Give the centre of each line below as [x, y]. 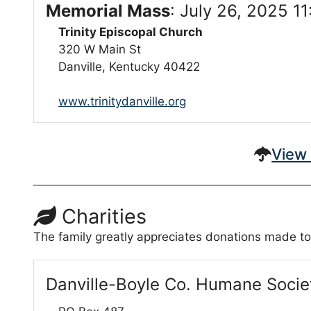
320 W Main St [100, 50]
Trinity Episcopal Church [131, 32]
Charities [102, 216]
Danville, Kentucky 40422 [129, 67]
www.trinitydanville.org [123, 102]
